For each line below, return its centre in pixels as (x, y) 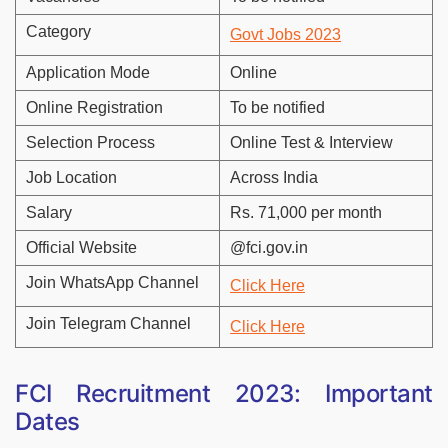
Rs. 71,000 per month (306, 213)
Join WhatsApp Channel (112, 283)
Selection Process (90, 143)
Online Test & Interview (311, 143)
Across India (274, 178)
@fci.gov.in (269, 248)
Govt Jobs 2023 (285, 35)
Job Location (71, 178)
